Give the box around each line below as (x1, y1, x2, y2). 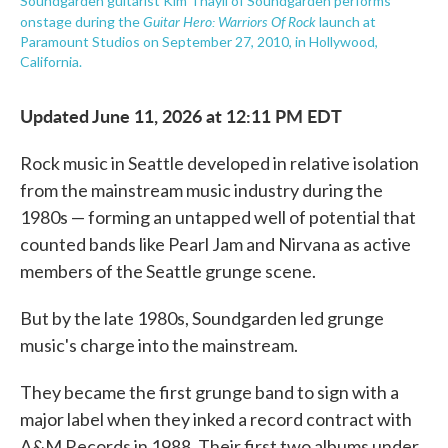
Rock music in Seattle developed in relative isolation (20, 152, 419, 175)
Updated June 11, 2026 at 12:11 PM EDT (20, 103, 342, 129)
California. (20, 53, 82, 71)
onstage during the (20, 13, 143, 31)
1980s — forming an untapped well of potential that (20, 206, 416, 229)
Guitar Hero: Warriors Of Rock (143, 11, 319, 32)
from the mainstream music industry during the (20, 179, 383, 202)
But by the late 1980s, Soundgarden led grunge (20, 307, 384, 330)
